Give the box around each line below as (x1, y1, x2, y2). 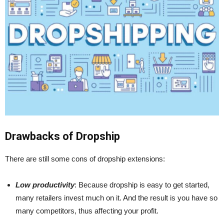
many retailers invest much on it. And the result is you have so (15, 193, 217, 202)
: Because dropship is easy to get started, (74, 180, 209, 189)
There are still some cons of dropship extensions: (5, 154, 165, 163)
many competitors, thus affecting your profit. (15, 206, 158, 215)
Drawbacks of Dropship (5, 129, 120, 142)
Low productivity (15, 180, 74, 189)
